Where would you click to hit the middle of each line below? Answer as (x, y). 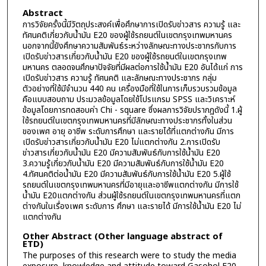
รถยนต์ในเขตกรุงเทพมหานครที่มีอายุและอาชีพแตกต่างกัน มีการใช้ (130, 185)
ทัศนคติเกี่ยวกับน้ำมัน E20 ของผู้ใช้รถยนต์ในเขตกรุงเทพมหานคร (127, 35)
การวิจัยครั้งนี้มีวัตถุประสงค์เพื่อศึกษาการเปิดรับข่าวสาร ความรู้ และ (131, 24)
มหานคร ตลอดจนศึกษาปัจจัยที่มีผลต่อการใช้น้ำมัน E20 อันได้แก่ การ (132, 67)
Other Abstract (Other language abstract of (122, 236)
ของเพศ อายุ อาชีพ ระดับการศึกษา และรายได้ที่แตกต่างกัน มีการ (128, 131)
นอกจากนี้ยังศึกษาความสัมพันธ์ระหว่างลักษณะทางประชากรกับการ (129, 46)
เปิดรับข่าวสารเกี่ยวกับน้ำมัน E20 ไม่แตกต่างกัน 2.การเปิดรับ (121, 142)
